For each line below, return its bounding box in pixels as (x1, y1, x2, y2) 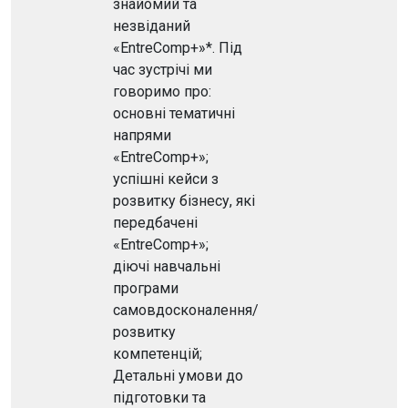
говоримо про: (113, 83, 211, 100)
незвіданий (113, 17, 190, 35)
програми (113, 280, 178, 297)
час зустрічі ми (113, 61, 212, 78)
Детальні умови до (113, 367, 243, 384)
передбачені (113, 214, 198, 231)
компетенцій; (113, 345, 202, 362)
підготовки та (113, 389, 206, 406)
